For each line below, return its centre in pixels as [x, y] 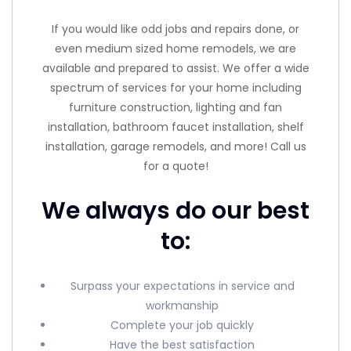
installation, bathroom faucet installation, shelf [175, 127]
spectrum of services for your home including [175, 87]
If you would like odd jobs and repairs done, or [175, 29]
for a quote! [175, 166]
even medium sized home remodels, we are [175, 48]
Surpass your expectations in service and [182, 286]
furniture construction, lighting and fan [175, 107]
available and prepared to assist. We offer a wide [175, 68]
